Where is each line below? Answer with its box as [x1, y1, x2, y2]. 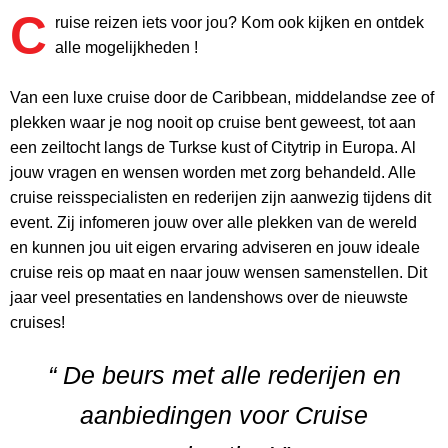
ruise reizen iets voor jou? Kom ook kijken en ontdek [54, 14, 424, 32]
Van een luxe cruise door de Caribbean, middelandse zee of [10, 89, 434, 107]
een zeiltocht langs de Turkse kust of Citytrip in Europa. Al [10, 139, 416, 157]
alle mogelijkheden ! [54, 39, 198, 57]
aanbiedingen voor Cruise [80, 401, 368, 430]
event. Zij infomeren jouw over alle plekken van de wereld [10, 214, 417, 232]
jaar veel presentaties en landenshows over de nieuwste [10, 289, 408, 307]
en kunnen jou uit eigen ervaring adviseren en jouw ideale [10, 239, 420, 257]
